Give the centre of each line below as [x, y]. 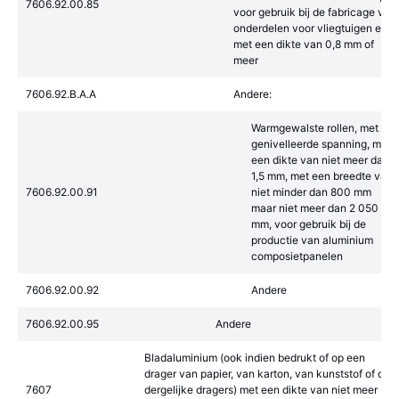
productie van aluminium [312, 240]
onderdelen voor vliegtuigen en [310, 28]
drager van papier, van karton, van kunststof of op [267, 374]
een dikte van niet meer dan [320, 160]
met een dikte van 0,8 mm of [304, 44]
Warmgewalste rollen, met [315, 128]
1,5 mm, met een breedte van [322, 176]
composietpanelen [297, 256]
